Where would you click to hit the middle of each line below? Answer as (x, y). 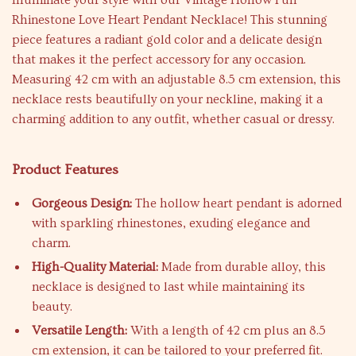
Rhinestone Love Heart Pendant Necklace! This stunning (170, 20)
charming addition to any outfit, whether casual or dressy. (173, 119)
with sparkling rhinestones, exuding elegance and (171, 223)
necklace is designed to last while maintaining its (168, 287)
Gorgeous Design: (82, 203)
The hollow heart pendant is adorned (237, 203)
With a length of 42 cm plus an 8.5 (226, 331)
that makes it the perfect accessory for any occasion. (159, 60)
